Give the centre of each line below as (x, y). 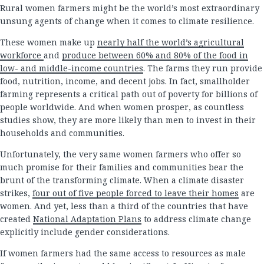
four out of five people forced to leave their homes (136, 193)
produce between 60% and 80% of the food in (155, 55)
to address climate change (196, 219)
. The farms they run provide (203, 68)
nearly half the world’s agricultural (171, 42)
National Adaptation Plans (87, 219)
